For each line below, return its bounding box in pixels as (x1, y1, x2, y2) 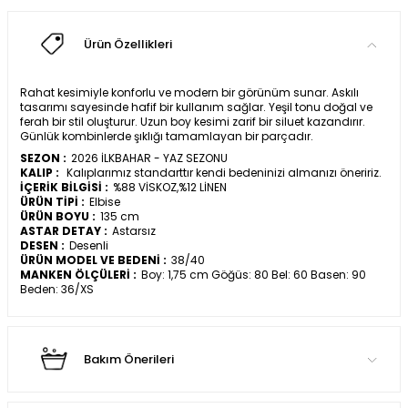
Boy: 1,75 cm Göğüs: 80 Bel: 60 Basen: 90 (141, 267, 366, 283)
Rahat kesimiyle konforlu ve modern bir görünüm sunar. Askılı (20, 85, 359, 101)
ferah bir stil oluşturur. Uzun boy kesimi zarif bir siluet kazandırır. (20, 114, 365, 130)
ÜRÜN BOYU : (20, 209, 96, 225)
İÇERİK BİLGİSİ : (20, 179, 108, 196)
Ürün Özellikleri (84, 35, 172, 53)
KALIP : (20, 165, 59, 181)
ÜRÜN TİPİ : (20, 194, 85, 210)
